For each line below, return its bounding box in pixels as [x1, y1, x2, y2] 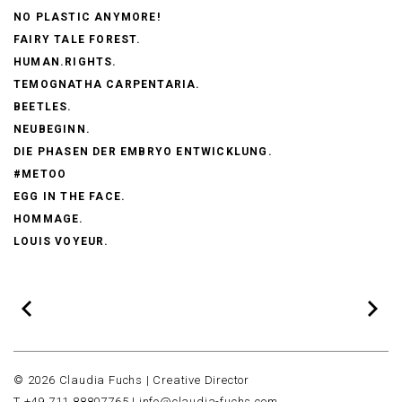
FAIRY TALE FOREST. [13, 32, 142, 46]
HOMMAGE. [13, 212, 84, 225]
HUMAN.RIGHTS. [13, 55, 118, 68]
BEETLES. [13, 100, 73, 113]
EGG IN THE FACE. [13, 189, 127, 203]
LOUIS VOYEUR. [13, 234, 109, 248]
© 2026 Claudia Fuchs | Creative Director [13, 372, 249, 387]
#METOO [13, 167, 67, 180]
